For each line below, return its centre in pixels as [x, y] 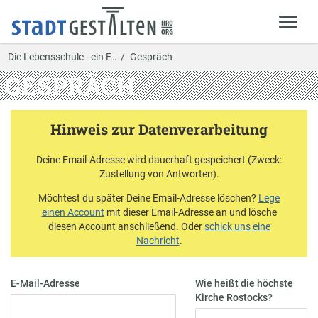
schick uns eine [237, 226]
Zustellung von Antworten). [159, 174]
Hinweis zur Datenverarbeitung [159, 130]
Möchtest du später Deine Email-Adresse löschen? [148, 198]
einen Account [73, 212]
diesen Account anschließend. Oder [126, 226]
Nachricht [158, 240]
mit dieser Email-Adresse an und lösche [190, 212]
